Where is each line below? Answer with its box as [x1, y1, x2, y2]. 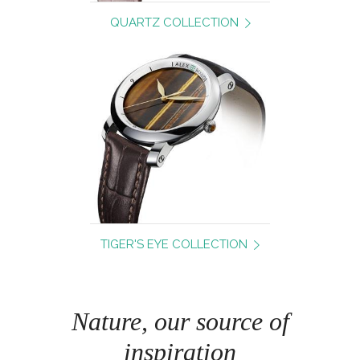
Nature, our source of [71, 307, 289, 336]
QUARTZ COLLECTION [109, 15, 239, 31]
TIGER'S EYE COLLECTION [100, 237, 247, 252]
